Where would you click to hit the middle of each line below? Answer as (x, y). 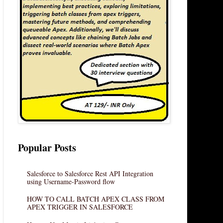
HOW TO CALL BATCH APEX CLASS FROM (95, 199)
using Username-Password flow (71, 181)
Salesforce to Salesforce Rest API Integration (90, 173)
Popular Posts (47, 147)
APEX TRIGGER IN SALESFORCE (80, 207)
